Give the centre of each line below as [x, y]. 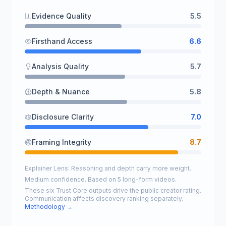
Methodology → [49, 207]
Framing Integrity [62, 142]
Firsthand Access [62, 41]
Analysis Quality [60, 66]
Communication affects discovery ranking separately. [104, 199]
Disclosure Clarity [63, 117]
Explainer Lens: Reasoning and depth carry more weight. [108, 168]
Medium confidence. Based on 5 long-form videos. [101, 179]
